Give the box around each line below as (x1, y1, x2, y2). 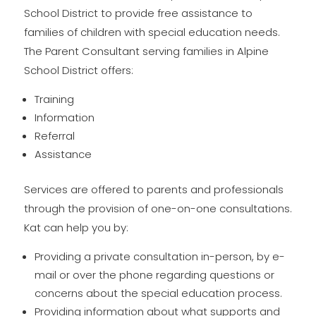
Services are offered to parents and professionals (23, 182, 284, 197)
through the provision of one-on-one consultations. (23, 201, 292, 216)
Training (34, 92, 74, 107)
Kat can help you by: (23, 220, 128, 235)
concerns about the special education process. (34, 286, 282, 300)
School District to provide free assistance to (23, 6, 253, 20)
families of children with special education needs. (23, 25, 280, 39)
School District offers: (23, 63, 133, 78)
